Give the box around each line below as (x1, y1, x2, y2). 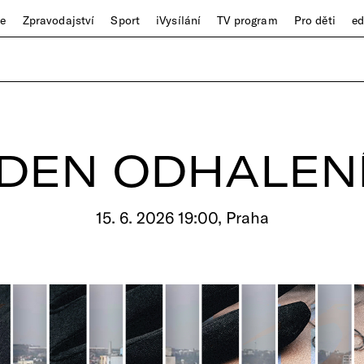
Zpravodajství (22, 13, 95, 28)
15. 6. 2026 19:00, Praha (95, 207, 269, 227)
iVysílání (156, 13, 201, 28)
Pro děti (293, 13, 336, 28)
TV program (217, 13, 278, 28)
